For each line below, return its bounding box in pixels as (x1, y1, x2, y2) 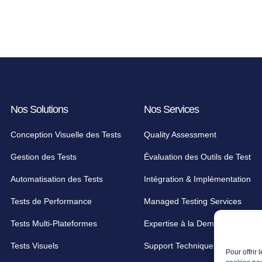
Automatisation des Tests (11, 174, 103, 184)
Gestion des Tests (11, 152, 77, 162)
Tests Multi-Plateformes (11, 219, 97, 229)
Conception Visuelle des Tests (11, 130, 121, 140)
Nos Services (144, 104, 199, 116)
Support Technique (144, 241, 213, 251)
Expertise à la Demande (144, 219, 233, 229)
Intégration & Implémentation (144, 174, 251, 184)
